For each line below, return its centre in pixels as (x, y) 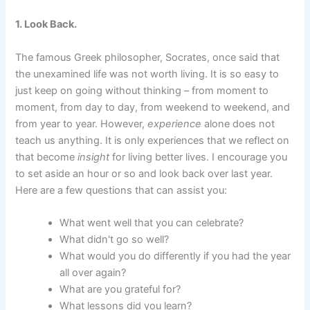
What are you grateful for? (120, 289)
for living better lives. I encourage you (199, 157)
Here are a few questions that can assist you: (121, 190)
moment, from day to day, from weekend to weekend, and (153, 107)
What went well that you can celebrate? (152, 222)
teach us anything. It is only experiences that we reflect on (153, 140)
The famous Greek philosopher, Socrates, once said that (148, 57)
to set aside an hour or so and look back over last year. (144, 173)
